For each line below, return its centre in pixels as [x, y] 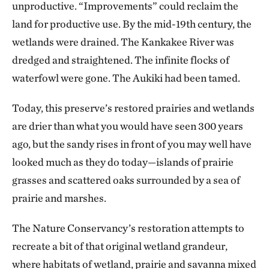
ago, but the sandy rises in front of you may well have [132, 144]
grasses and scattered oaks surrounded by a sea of [126, 180]
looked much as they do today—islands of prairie [123, 162]
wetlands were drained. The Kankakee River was [123, 42]
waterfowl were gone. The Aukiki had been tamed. [126, 78]
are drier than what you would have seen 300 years [128, 126]
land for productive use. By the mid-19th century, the [132, 24]
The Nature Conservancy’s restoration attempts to [128, 228]
